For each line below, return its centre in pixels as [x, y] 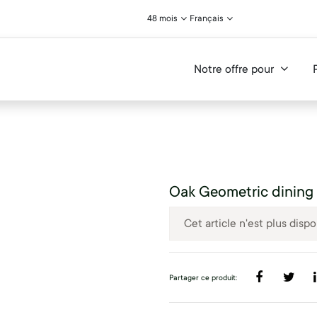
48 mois [163, 18]
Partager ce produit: [203, 278]
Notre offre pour [234, 69]
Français [207, 18]
